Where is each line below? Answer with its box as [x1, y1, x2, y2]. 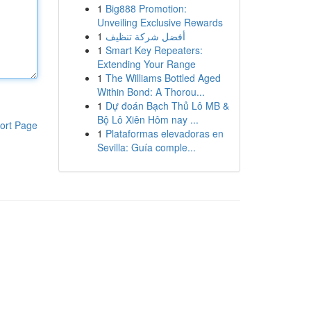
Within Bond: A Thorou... [96, 85, 205, 99]
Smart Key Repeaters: [105, 43, 203, 57]
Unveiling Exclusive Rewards [96, 15, 223, 29]
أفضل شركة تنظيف [105, 29, 185, 43]
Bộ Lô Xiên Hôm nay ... [96, 112, 199, 126]
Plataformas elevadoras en [105, 126, 224, 140]
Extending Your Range [96, 57, 196, 71]
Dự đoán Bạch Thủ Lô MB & [105, 99, 229, 112]
